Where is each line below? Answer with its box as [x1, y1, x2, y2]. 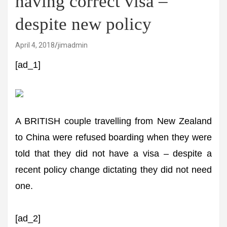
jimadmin [58, 41, 88, 49]
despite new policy [15, 14, 152, 34]
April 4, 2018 [15, 41, 55, 49]
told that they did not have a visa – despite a [15, 148, 212, 159]
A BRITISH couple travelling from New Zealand [15, 116, 212, 126]
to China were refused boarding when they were [15, 132, 212, 142]
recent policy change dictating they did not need [15, 165, 212, 175]
